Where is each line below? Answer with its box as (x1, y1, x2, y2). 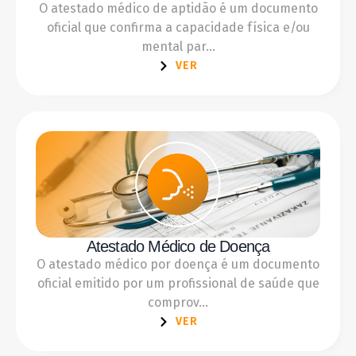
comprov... (148, 295, 208, 311)
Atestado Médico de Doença (86, 238, 270, 256)
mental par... (141, 39, 215, 55)
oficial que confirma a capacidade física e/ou (46, 20, 310, 36)
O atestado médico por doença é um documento (37, 257, 319, 273)
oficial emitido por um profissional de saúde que (37, 276, 319, 292)
